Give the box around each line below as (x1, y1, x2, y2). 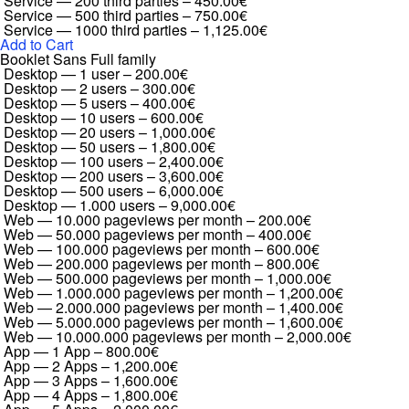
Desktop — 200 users (4, 165, 143, 186)
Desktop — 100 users (4, 151, 143, 172)
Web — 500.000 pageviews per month (4, 267, 251, 288)
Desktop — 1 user (4, 63, 120, 84)
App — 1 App (4, 341, 90, 362)
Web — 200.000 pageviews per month (4, 253, 251, 274)
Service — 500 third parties (4, 5, 179, 26)
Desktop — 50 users (4, 136, 135, 157)
